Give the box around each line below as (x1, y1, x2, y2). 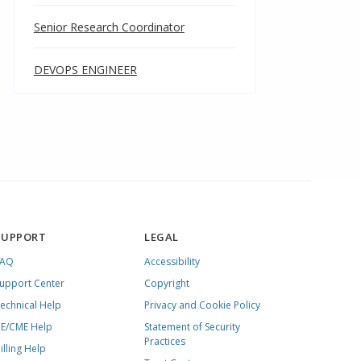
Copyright (144, 276, 190, 290)
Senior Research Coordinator (33, 19, 185, 35)
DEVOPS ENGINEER (33, 62, 137, 77)
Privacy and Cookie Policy (144, 298, 261, 312)
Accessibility (144, 255, 201, 268)
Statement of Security (144, 320, 241, 334)
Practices (144, 334, 186, 348)
